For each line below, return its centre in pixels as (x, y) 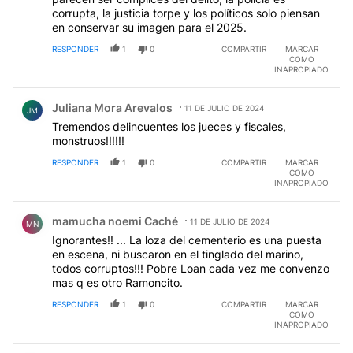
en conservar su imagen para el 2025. (149, 28)
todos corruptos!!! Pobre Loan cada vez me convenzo (191, 269)
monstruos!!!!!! (88, 141)
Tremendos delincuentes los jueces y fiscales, (169, 127)
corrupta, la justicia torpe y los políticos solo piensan (186, 13)
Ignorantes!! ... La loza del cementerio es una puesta (187, 240)
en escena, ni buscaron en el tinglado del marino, (178, 255)
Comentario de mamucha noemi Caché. (130, 210)
